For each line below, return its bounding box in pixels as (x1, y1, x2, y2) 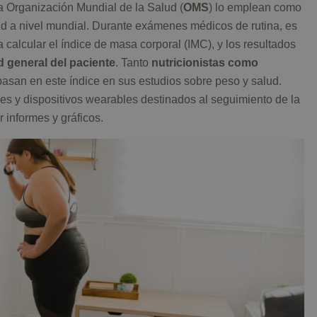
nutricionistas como (151, 57, 258, 69)
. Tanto (115, 57, 151, 69)
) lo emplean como (209, 1, 301, 14)
